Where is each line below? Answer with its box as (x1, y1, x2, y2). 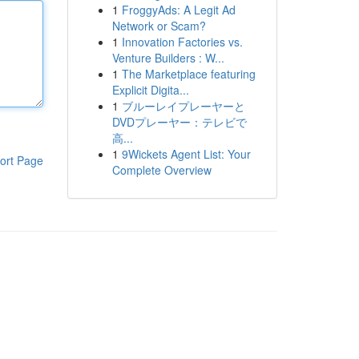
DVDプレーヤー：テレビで (111, 114, 247, 130)
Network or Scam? (111, 18, 206, 34)
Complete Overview (111, 162, 212, 178)
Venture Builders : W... (111, 50, 224, 66)
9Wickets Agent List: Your (121, 146, 251, 162)
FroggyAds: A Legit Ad (121, 2, 236, 18)
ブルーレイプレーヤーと (121, 98, 245, 114)
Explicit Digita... (111, 82, 189, 98)
